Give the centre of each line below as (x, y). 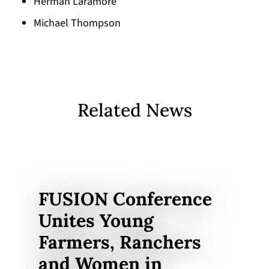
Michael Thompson (77, 23)
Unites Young (96, 220)
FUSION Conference (125, 198)
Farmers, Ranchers (120, 242)
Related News (134, 110)
